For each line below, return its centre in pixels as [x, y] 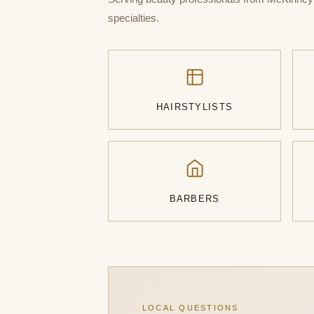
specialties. [134, 18]
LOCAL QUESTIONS [191, 308]
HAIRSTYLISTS [194, 107]
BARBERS [194, 199]
